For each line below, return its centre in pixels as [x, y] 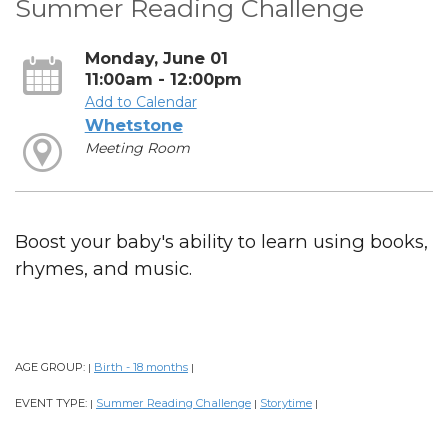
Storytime [286, 403]
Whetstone [133, 124]
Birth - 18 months [141, 367]
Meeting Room [137, 147]
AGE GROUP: [51, 367]
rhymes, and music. [103, 269]
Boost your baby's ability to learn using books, [221, 242]
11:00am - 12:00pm [163, 78]
